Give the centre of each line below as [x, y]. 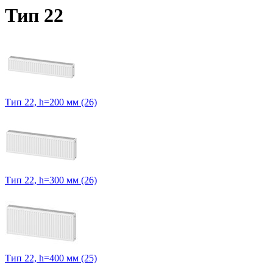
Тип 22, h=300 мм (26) [51, 180]
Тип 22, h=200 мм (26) [51, 102]
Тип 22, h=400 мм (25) [51, 258]
